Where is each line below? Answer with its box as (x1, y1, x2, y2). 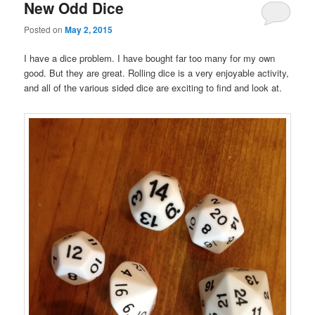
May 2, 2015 (65, 22, 113, 36)
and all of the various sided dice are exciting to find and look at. (24, 81, 283, 95)
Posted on (24, 22, 65, 35)
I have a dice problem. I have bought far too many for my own (24, 51, 276, 65)
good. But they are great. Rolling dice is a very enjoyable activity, (24, 66, 290, 80)
